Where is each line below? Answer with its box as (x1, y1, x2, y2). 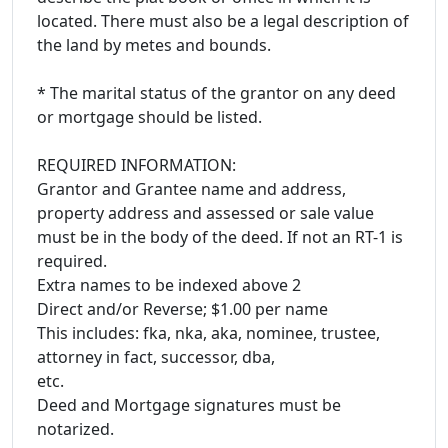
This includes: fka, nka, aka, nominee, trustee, (37, 321, 380, 344)
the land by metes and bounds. (37, 33, 271, 56)
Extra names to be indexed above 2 (37, 273, 301, 296)
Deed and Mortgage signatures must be (37, 393, 341, 416)
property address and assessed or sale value (37, 201, 374, 224)
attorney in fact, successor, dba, (37, 345, 275, 368)
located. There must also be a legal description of (37, 9, 409, 32)
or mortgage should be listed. (37, 105, 262, 128)
